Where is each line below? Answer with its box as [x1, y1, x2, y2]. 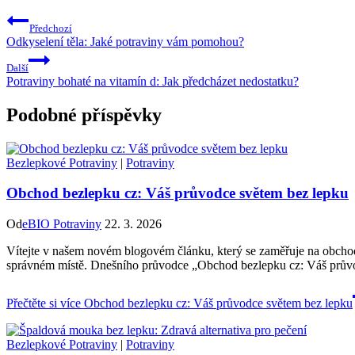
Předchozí [29, 21, 72, 34]
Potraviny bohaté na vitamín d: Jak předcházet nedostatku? [6, 74, 299, 88]
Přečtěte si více [6, 296, 81, 310]
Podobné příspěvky [6, 104, 162, 125]
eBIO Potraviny [22, 216, 101, 231]
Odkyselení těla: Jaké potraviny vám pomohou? [6, 34, 244, 48]
